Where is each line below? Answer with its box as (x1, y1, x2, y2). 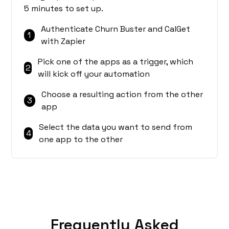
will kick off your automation (38, 68, 150, 80)
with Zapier (40, 36, 85, 47)
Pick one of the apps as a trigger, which (38, 56, 194, 67)
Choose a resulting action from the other (41, 89, 203, 100)
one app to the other (39, 134, 123, 145)
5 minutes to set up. (24, 3, 104, 14)
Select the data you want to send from (39, 122, 193, 133)
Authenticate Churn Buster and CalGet (40, 24, 190, 35)
